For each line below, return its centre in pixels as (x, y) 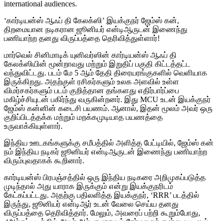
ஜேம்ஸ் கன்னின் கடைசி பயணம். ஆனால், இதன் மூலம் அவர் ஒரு (108, 108)
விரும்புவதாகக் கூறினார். (44, 160)
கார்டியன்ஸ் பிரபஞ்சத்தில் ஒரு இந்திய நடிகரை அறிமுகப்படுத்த (105, 177)
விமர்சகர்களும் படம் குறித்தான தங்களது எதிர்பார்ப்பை (92, 90)
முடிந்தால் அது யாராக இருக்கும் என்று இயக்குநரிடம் (89, 186)
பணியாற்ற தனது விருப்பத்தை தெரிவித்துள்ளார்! (82, 38)
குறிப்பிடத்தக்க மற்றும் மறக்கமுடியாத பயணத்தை (83, 117)
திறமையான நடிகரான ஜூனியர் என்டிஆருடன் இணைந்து (96, 29)
